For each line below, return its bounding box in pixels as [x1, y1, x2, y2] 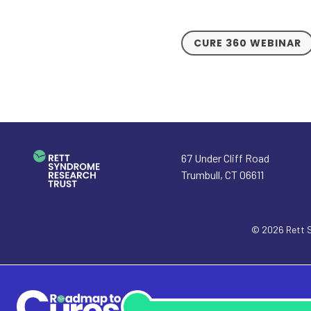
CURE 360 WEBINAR [194, 35, 302, 50]
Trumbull [181, 168, 221, 182]
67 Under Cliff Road [181, 151, 270, 165]
